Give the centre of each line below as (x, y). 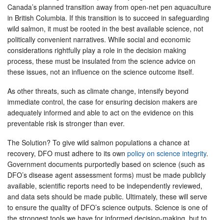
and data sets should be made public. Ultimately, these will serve (107, 196)
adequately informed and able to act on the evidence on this (100, 112)
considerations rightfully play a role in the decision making (97, 50)
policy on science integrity (167, 153)
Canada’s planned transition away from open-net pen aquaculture (109, 7)
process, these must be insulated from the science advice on (101, 61)
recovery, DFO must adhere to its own (67, 153)
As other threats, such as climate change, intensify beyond (98, 91)
